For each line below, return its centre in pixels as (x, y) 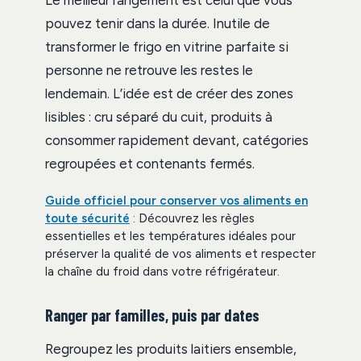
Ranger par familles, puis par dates (152, 315)
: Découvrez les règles (192, 219)
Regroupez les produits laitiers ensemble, (171, 349)
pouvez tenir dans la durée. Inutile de (158, 24)
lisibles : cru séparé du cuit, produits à (159, 117)
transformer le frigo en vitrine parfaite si (167, 47)
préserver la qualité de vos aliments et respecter (180, 254)
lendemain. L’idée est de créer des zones (169, 94)
